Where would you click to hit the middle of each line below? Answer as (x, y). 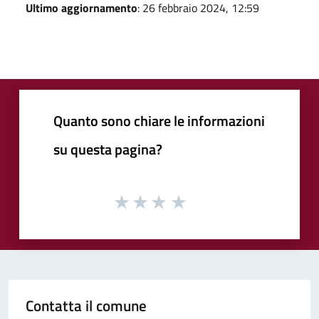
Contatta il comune (86, 306)
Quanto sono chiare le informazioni (159, 120)
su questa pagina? (108, 149)
